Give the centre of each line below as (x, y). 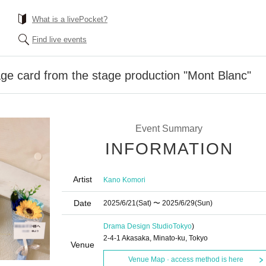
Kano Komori (124, 180)
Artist (83, 179)
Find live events (59, 39)
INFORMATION (169, 149)
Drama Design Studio (138, 226)
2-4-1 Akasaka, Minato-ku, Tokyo (156, 238)
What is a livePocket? (70, 19)
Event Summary (169, 129)
